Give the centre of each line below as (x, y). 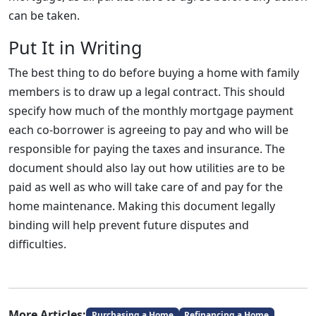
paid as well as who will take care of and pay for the (146, 187)
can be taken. (44, 16)
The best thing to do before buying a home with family (154, 73)
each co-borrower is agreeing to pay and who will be (148, 130)
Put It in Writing (75, 47)
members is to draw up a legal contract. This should (147, 92)
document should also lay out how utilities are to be (147, 168)
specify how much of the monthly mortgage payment (151, 111)
